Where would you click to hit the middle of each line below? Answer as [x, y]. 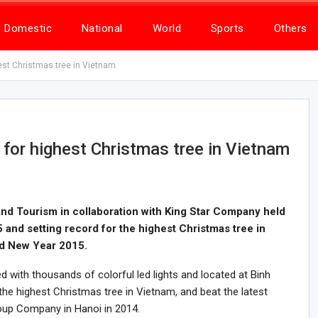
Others [290, 28]
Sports [227, 28]
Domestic [28, 28]
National [102, 28]
